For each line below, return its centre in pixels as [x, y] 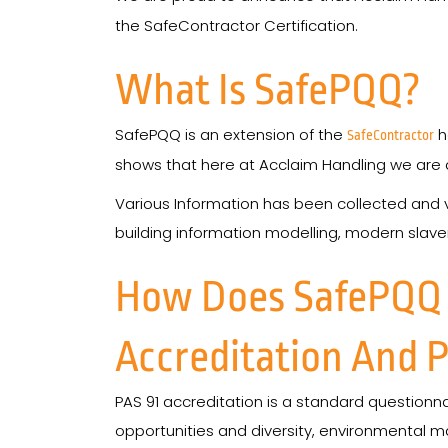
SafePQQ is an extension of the [231, 134]
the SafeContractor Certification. [236, 25]
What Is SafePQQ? [268, 90]
